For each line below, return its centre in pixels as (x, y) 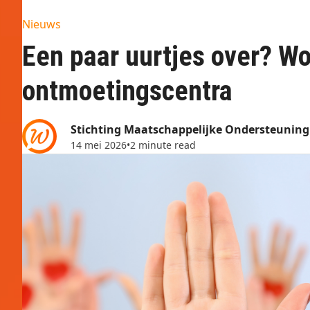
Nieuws (42, 24)
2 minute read (163, 145)
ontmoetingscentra (127, 91)
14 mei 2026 (99, 145)
